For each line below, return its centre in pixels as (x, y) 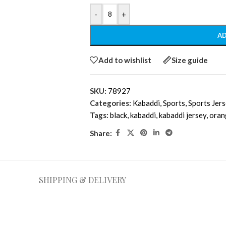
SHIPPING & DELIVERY (82, 180)
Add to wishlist (125, 60)
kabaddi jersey (182, 115)
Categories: (110, 103)
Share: (101, 133)
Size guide (189, 60)
